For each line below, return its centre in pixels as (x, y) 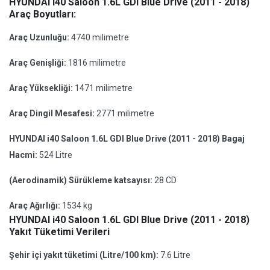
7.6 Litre (175, 255)
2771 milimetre (125, 113)
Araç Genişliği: (39, 63)
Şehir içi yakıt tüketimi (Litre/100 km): (85, 255)
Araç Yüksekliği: (42, 88)
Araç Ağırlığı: (36, 206)
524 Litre (56, 155)
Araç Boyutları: (42, 14)
